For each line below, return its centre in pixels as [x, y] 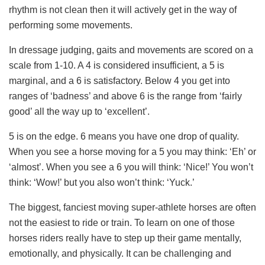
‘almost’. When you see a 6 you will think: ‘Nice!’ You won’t [131, 167]
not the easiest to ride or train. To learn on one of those [122, 222]
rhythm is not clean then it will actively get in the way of [123, 9]
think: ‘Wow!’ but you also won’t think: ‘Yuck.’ [102, 182]
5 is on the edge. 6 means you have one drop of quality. [124, 136]
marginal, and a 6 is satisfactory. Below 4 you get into [119, 80]
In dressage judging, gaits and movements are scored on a [131, 50]
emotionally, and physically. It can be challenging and [120, 253]
